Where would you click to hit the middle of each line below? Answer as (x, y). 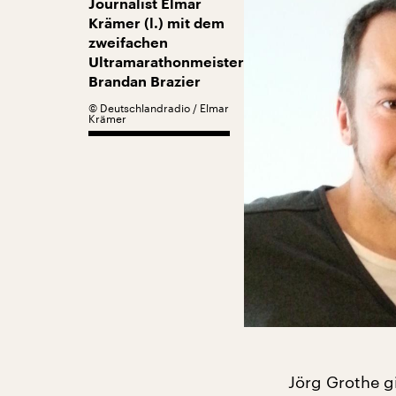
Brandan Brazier (145, 82)
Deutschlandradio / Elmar (164, 107)
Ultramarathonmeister (166, 62)
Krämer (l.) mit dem (156, 23)
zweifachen (128, 43)
